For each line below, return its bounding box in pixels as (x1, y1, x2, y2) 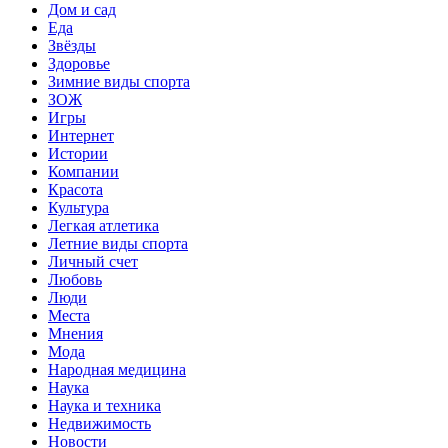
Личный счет (48, 252, 138, 270)
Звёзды (48, 36, 96, 54)
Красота (48, 180, 103, 198)
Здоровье (48, 54, 110, 72)
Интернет (48, 126, 114, 144)
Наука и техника (48, 396, 161, 414)
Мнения (48, 324, 103, 342)
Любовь (48, 270, 102, 288)
